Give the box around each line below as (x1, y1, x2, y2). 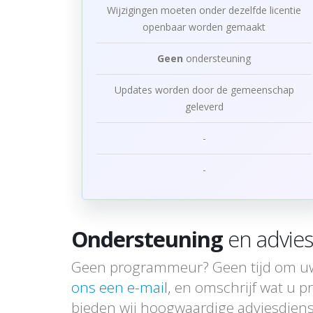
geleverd (184, 100, 224, 113)
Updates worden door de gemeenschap (114, 83, 294, 96)
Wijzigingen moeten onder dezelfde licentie (107, 3, 301, 17)
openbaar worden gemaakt (143, 20, 265, 34)
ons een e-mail (71, 277, 168, 297)
